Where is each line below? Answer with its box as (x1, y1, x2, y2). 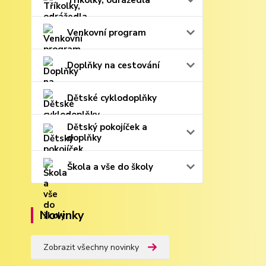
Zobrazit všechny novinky (43, 242, 139, 253)
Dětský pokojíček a (67, 121, 147, 133)
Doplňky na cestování (67, 59, 160, 71)
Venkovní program (67, 27, 146, 39)
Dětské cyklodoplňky (67, 92, 157, 104)
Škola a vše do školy (67, 161, 153, 173)
